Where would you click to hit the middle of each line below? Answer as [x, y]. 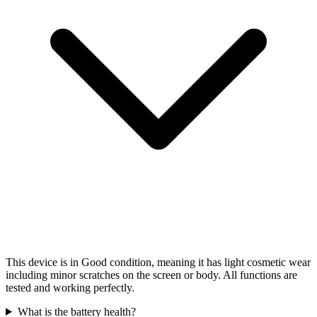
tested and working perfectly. [70, 287]
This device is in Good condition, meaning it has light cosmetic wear [158, 262]
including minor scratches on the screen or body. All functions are [151, 275]
